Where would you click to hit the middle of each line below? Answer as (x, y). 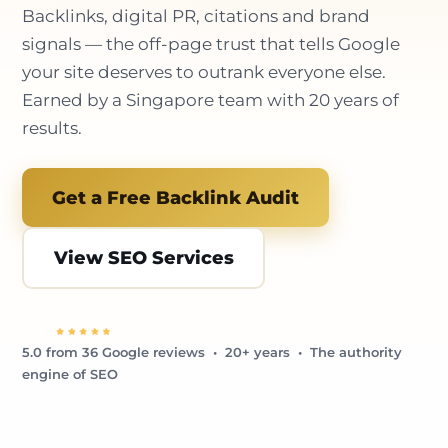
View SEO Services (143, 258)
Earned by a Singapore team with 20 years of (210, 99)
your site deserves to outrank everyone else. (204, 71)
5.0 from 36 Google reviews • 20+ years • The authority (212, 351)
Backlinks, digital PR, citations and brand (196, 15)
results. (52, 127)
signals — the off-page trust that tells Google (211, 43)
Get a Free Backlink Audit (175, 197)
